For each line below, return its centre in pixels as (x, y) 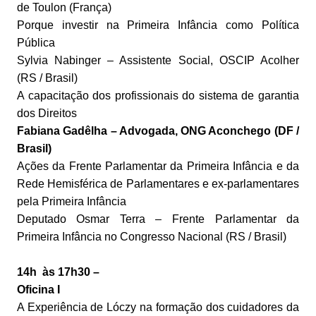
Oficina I (38, 290)
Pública (36, 43)
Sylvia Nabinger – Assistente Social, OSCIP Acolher (158, 61)
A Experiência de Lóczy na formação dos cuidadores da (158, 308)
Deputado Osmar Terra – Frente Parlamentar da (158, 219)
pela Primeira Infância (71, 202)
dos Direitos (47, 114)
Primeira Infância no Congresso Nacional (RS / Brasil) (151, 237)
